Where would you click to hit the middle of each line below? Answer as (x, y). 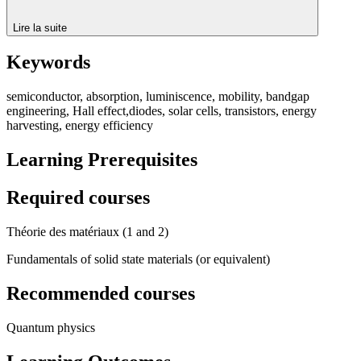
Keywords (48, 62)
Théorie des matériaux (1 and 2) (87, 232)
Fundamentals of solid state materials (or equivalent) (138, 259)
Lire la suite (41, 27)
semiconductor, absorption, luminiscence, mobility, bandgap (158, 97)
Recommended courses (101, 293)
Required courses (78, 198)
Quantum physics (51, 327)
